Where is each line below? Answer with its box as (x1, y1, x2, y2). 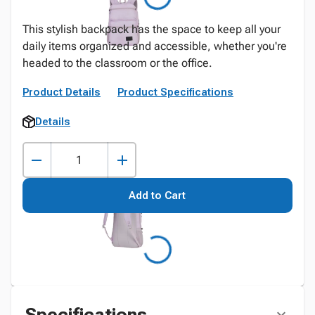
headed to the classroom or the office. (22, 56, 212, 70)
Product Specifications (117, 86, 233, 98)
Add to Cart (129, 189, 186, 202)
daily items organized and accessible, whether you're (22, 39, 287, 53)
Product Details (22, 86, 101, 98)
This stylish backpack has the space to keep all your (22, 22, 281, 36)
